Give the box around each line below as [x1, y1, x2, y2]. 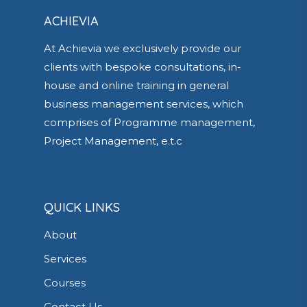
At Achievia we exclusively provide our [44, 42, 241, 56]
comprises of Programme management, [44, 116, 255, 130]
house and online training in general [44, 79, 229, 93]
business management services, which [44, 97, 243, 111]
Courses [44, 276, 86, 290]
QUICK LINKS [44, 199, 120, 216]
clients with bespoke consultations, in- [44, 60, 241, 74]
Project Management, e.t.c [44, 134, 182, 148]
